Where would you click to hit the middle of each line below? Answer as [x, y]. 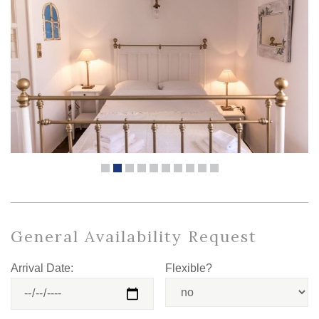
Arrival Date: [42, 268]
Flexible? [189, 268]
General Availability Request [134, 236]
